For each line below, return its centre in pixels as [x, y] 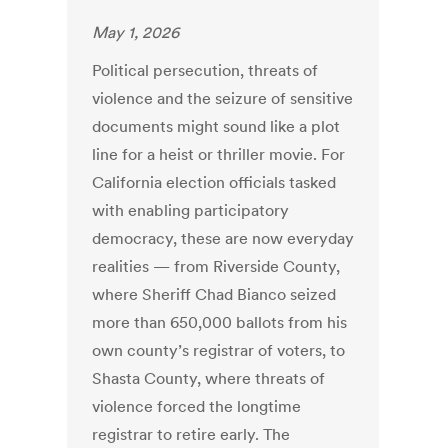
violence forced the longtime [197, 406]
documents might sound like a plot [216, 126]
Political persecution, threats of [205, 70]
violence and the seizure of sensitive [223, 98]
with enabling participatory [191, 210]
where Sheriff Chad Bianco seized [214, 294]
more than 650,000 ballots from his [220, 322]
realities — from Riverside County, [216, 266]
